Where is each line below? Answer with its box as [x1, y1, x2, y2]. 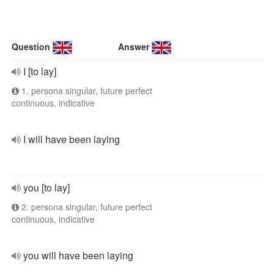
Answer [118, 40, 150, 53]
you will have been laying [23, 248, 133, 262]
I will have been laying [23, 132, 120, 146]
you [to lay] [23, 180, 70, 194]
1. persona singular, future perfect [19, 84, 152, 97]
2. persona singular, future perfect [19, 201, 152, 213]
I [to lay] [23, 64, 56, 78]
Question [12, 40, 50, 53]
